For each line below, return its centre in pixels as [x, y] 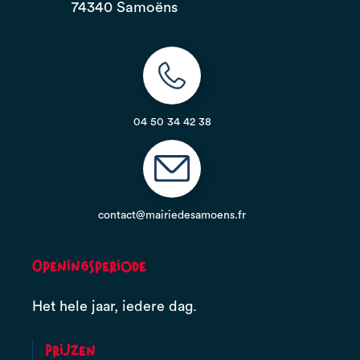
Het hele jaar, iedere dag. [115, 306]
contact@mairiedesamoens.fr [172, 215]
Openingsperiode [89, 266]
